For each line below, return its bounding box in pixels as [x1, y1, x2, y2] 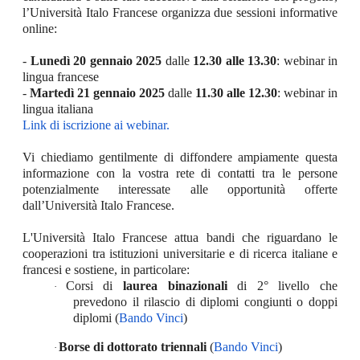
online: [22, 21, 57, 35]
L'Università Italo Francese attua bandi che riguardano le [22, 230, 337, 244]
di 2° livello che [227, 278, 337, 292]
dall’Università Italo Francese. [22, 198, 174, 212]
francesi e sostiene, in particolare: [22, 262, 190, 276]
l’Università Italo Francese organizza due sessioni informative [22, 5, 337, 19]
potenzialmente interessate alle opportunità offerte [22, 182, 337, 196]
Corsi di [65, 278, 123, 292]
